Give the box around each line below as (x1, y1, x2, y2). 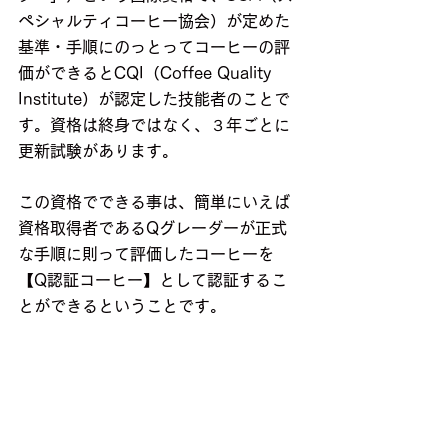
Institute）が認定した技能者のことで (18, 91, 290, 108)
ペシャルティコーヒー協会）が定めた (18, 13, 290, 30)
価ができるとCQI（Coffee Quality (18, 65, 276, 82)
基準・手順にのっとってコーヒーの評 (18, 39, 290, 56)
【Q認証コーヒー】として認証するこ (18, 272, 287, 289)
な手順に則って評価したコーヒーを (18, 246, 274, 263)
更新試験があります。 (18, 143, 178, 160)
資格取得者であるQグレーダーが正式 (18, 220, 287, 237)
